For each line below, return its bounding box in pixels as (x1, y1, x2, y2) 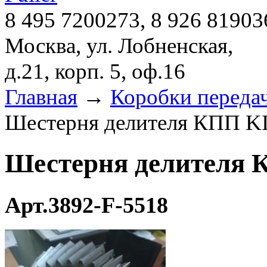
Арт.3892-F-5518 (5, 192, 168, 218)
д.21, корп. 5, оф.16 (5, 59, 185, 83)
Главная (5, 85, 77, 109)
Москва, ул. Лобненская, (5, 33, 233, 58)
